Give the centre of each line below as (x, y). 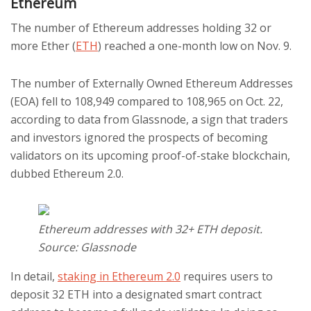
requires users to (227, 276)
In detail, (34, 276)
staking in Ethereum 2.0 (119, 276)
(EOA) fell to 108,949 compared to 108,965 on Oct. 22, (147, 101)
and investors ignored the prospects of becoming (139, 137)
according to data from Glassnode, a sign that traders (149, 119)
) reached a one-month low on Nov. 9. (195, 46)
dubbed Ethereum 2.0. (67, 174)
